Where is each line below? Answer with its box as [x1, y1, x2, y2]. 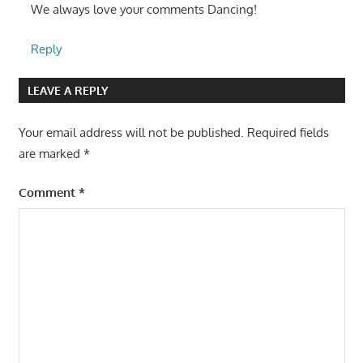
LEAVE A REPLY [27, 83, 109, 97]
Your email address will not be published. [18, 124, 244, 140]
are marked [18, 145, 83, 161]
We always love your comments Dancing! [30, 2, 257, 18]
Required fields [246, 124, 329, 140]
